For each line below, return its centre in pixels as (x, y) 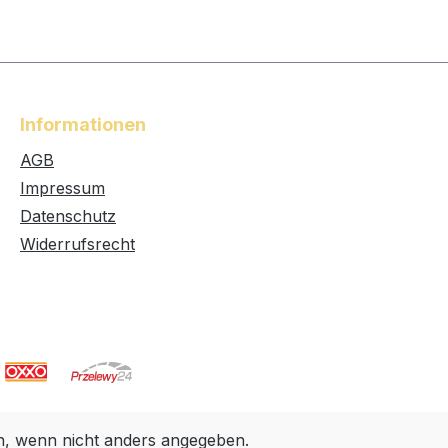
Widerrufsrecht (77, 244)
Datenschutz (68, 216)
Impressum (62, 188)
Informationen (83, 124)
